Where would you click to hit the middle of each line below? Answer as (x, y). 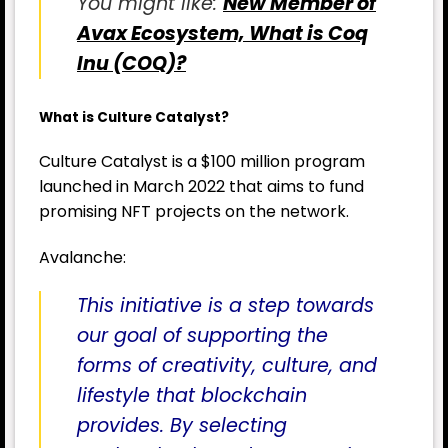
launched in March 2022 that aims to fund (201, 187)
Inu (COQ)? (131, 63)
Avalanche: (82, 258)
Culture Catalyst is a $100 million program (202, 162)
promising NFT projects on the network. (194, 212)
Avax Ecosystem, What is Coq (222, 33)
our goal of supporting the (202, 336)
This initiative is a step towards (225, 306)
